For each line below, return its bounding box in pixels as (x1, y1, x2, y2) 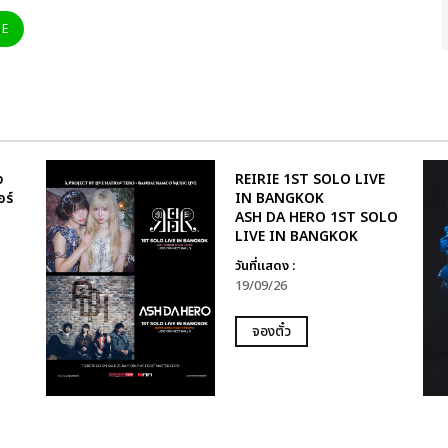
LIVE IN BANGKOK (234, 225, 358, 247)
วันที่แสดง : (234, 255, 295, 276)
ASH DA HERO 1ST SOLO (234, 206, 398, 228)
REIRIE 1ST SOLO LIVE (234, 168, 385, 190)
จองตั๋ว (251, 320, 291, 342)
